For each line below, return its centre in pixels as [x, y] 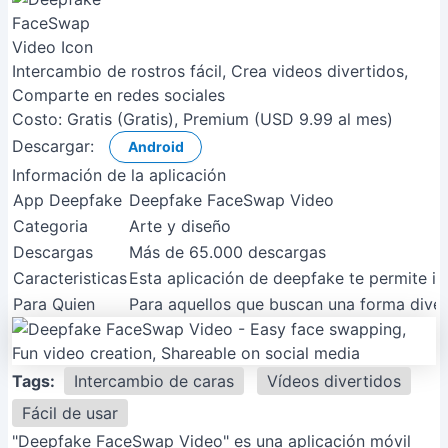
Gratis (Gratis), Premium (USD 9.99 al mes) [230, 119]
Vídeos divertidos [334, 381]
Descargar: [53, 146]
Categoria [50, 226]
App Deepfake [67, 200]
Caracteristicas [70, 278]
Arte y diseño [180, 226]
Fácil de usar [70, 413]
